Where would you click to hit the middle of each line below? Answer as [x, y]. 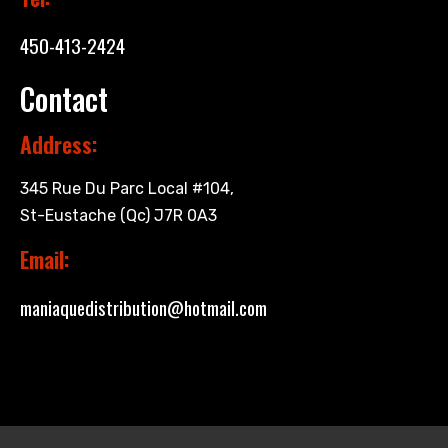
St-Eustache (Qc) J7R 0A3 [118, 216]
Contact [64, 99]
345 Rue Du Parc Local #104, [127, 189]
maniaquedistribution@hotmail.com [143, 307]
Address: [58, 144]
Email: [44, 259]
